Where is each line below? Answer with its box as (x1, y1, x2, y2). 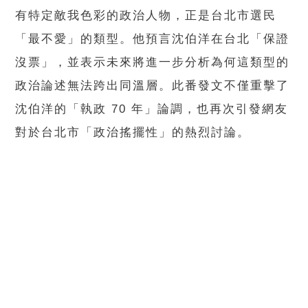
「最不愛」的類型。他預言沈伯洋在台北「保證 (15, 32, 290, 46)
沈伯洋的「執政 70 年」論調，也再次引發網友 (15, 102, 289, 116)
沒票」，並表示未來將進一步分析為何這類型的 (15, 56, 290, 69)
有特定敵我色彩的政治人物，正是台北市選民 (15, 9, 277, 23)
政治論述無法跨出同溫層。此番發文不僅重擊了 (15, 79, 290, 93)
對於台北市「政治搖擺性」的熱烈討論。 (15, 126, 251, 140)
